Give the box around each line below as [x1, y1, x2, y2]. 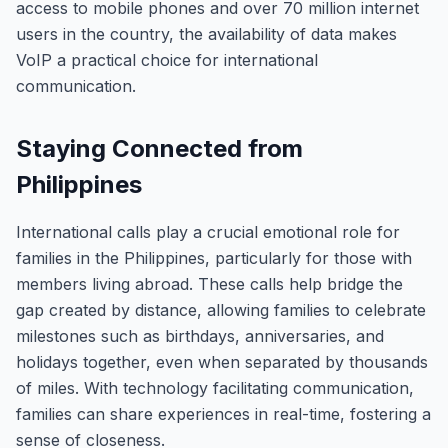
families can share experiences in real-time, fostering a [16, 404, 431, 424]
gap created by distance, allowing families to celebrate [16, 300, 426, 320]
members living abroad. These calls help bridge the [16, 274, 403, 294]
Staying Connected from [16, 134, 303, 163]
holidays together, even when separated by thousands [16, 352, 428, 372]
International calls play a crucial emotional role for [16, 222, 400, 242]
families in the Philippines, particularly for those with [16, 248, 412, 268]
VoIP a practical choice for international [16, 50, 318, 70]
